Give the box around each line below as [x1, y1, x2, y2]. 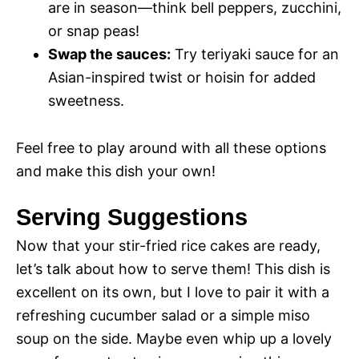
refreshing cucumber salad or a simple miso [16, 307, 310, 325]
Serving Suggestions [16, 204, 248, 231]
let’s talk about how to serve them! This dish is [16, 260, 330, 278]
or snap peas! [48, 22, 139, 40]
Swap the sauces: [48, 46, 171, 63]
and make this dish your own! [16, 163, 216, 180]
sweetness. [48, 92, 124, 110]
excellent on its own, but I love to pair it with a [16, 284, 329, 301]
